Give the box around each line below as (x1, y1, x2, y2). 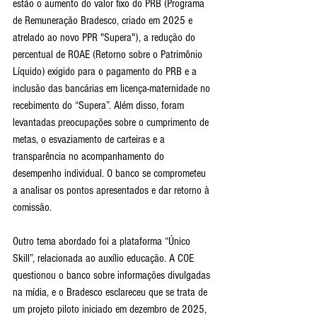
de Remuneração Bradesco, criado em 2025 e (13, 14, 195, 28)
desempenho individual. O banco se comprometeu (13, 167, 209, 180)
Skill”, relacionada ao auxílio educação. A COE (13, 252, 197, 265)
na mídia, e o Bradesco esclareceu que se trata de (13, 286, 210, 299)
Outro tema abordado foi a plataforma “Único (13, 235, 193, 248)
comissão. (13, 201, 52, 214)
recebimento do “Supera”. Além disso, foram (13, 99, 187, 113)
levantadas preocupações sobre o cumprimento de (13, 116, 212, 129)
